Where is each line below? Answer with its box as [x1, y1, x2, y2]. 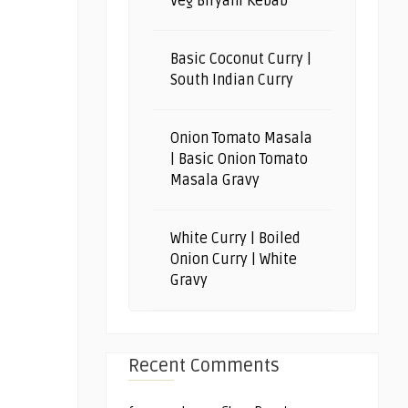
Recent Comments [128, 355, 280, 377]
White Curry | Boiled [170, 229, 301, 248]
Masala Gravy [170, 171, 260, 189]
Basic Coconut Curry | [170, 50, 311, 68]
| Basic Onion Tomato [170, 150, 308, 168]
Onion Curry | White [170, 250, 297, 269]
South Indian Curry [170, 71, 293, 89]
